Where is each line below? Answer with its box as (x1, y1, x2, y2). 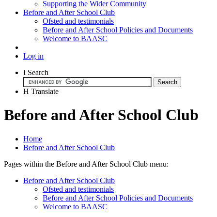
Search (28, 68, 48, 77)
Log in (23, 51, 44, 60)
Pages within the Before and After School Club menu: (4, 159, 169, 168)
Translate (31, 87, 59, 95)
